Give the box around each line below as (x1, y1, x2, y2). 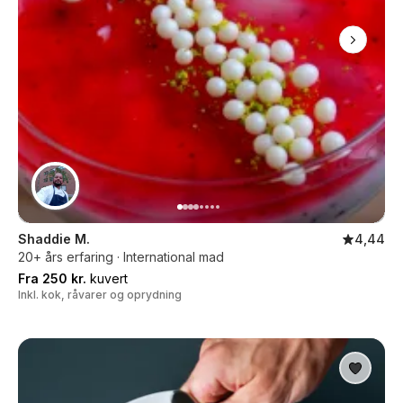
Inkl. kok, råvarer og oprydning (18, 288, 182, 301)
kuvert (86, 271, 128, 286)
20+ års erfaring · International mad (18, 249, 224, 264)
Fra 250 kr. (18, 271, 86, 286)
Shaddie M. (18, 231, 90, 246)
